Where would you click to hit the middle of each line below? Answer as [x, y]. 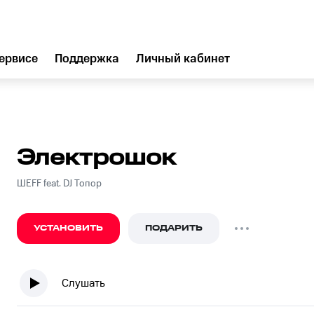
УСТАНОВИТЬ [68, 228]
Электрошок [96, 158]
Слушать [83, 283]
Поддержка [87, 59]
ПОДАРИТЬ [174, 228]
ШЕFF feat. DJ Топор [59, 184]
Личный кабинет [183, 59]
